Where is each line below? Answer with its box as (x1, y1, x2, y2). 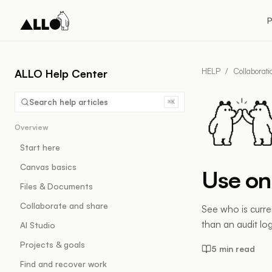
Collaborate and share (20, 200, 108, 211)
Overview (15, 123, 49, 132)
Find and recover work (20, 259, 107, 269)
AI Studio (20, 220, 55, 230)
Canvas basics (20, 161, 76, 172)
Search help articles (29, 97, 108, 107)
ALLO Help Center (15, 67, 107, 80)
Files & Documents (20, 181, 93, 191)
